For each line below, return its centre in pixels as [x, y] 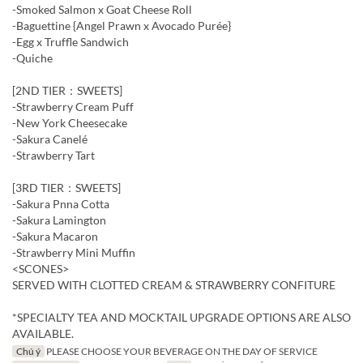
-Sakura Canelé [50, 139]
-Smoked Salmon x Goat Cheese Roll [102, 9]
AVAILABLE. [43, 333]
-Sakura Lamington [59, 220]
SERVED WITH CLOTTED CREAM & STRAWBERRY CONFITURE [174, 284]
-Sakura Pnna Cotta [61, 203]
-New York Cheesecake [70, 122]
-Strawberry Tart [53, 155]
